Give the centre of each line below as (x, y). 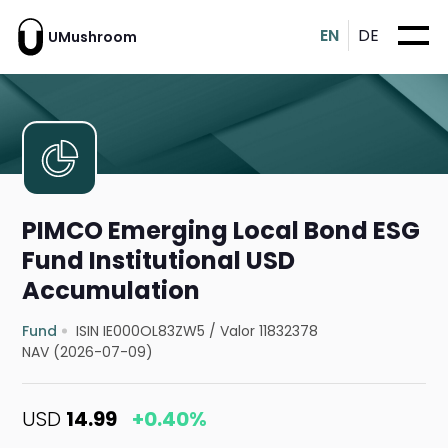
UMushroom (92, 36)
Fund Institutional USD (159, 261)
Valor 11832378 (269, 331)
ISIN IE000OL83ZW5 (141, 331)
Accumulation (111, 291)
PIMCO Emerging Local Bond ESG (221, 231)
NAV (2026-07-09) (88, 352)
